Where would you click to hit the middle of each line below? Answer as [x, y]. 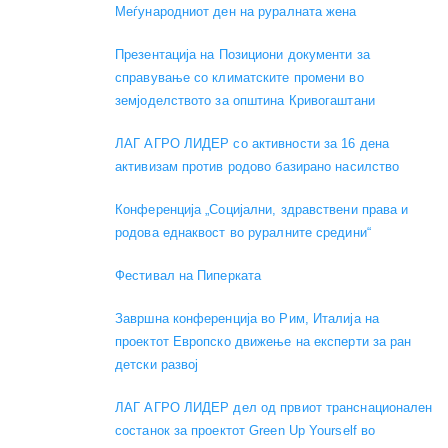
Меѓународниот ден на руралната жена [236, 12]
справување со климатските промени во [239, 78]
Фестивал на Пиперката [188, 276]
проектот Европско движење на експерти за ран [263, 342]
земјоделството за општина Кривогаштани [245, 101]
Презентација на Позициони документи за [242, 55]
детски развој [157, 365]
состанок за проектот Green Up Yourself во [245, 431]
